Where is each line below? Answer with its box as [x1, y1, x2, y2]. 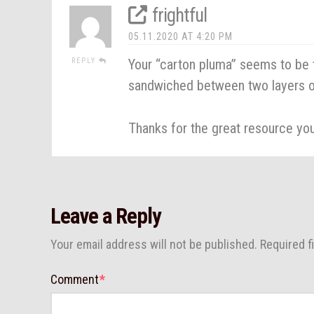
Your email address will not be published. [50, 236, 257, 252]
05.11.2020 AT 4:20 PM [128, 30, 233, 42]
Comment [50, 271, 102, 287]
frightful [152, 4, 207, 27]
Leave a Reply [50, 203, 161, 229]
